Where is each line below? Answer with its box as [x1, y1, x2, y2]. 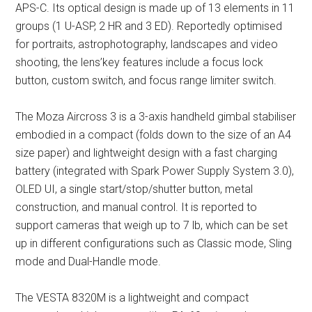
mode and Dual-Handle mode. [15, 255, 162, 269]
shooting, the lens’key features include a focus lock [15, 56, 264, 70]
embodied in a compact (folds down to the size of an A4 [15, 128, 292, 142]
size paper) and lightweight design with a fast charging [15, 146, 278, 160]
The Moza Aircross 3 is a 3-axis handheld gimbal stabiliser [15, 110, 297, 124]
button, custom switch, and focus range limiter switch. [15, 74, 277, 88]
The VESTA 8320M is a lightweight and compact [15, 291, 249, 305]
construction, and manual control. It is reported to [15, 201, 258, 214]
